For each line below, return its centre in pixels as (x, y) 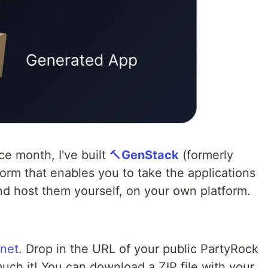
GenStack (150, 155)
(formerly (206, 155)
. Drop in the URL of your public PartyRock (138, 249)
